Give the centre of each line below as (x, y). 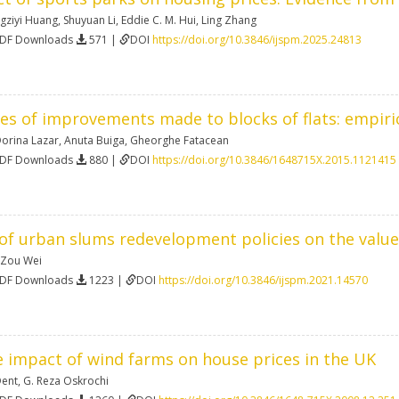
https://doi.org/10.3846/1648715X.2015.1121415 (274, 159)
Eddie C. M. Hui (159, 20)
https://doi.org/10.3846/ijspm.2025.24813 (257, 39)
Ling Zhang (229, 20)
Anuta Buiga (94, 140)
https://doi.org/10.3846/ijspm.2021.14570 (263, 280)
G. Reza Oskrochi (66, 380)
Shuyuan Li (90, 20)
